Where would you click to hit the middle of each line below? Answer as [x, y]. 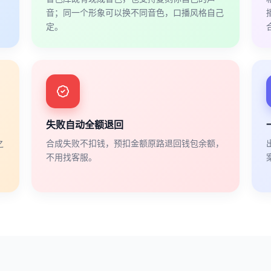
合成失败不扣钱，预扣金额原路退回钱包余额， [135, 142]
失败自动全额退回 [85, 124]
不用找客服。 [71, 156]
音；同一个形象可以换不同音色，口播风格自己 [135, 12]
